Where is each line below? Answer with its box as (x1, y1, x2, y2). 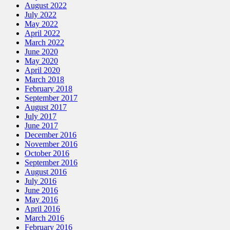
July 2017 (25, 111, 56, 121)
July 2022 (25, 10, 56, 19)
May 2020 (25, 56, 58, 65)
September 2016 (25, 158, 78, 167)
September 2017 (25, 93, 78, 102)
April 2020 (25, 65, 60, 74)
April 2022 (25, 28, 60, 37)
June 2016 (25, 185, 58, 195)
